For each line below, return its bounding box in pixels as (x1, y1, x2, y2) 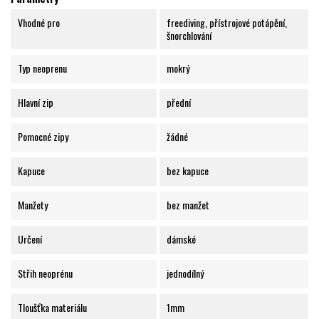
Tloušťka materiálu (18, 300, 87, 315)
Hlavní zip (18, 95, 53, 110)
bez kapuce (166, 163, 209, 179)
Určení (18, 231, 42, 247)
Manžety (18, 197, 48, 213)
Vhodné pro (18, 15, 60, 31)
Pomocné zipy (18, 129, 68, 145)
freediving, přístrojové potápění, (166, 15, 287, 31)
